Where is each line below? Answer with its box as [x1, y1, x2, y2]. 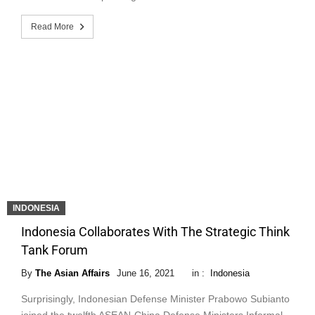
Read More [31, 21, 74, 32]
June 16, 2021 [117, 267, 174, 278]
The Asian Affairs [35, 267, 110, 278]
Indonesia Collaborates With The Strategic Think [21, 224, 290, 239]
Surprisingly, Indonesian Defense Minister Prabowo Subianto [21, 292, 290, 304]
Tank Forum [21, 242, 88, 257]
